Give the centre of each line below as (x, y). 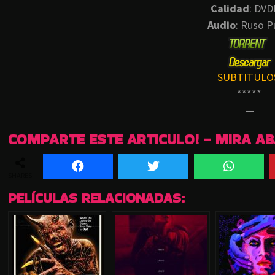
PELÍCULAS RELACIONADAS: (96, 198)
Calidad (230, 9)
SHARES (20, 176)
